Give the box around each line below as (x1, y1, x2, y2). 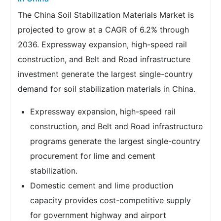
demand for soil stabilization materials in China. (18, 83, 195, 94)
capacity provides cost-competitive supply (30, 195, 191, 205)
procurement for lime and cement (30, 150, 155, 161)
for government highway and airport (30, 210, 166, 220)
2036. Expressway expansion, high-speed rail (18, 39, 187, 49)
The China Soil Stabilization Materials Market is (18, 9, 194, 20)
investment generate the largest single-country (18, 69, 193, 79)
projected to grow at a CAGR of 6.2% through (18, 24, 189, 35)
